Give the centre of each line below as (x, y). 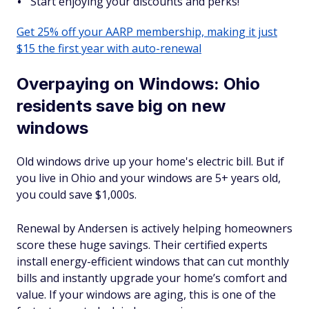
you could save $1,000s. (77, 195)
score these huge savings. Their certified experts (142, 245)
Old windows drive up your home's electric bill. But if (150, 161)
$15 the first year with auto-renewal (109, 48)
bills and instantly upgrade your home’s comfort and (152, 278)
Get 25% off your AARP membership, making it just (147, 32)
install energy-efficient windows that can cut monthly (153, 261)
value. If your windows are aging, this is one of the (146, 295)
